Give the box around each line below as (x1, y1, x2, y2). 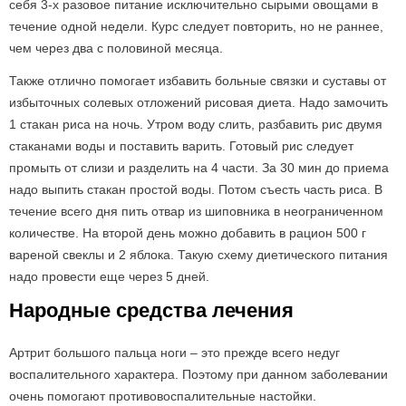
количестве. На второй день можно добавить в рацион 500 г (9, 226, 366, 240)
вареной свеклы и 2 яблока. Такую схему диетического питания (9, 247, 388, 262)
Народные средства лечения (9, 299, 294, 322)
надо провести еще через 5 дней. (9, 269, 209, 284)
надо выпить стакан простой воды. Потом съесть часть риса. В (9, 182, 382, 197)
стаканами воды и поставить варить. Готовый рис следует (9, 139, 353, 153)
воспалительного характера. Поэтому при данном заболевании (9, 367, 388, 382)
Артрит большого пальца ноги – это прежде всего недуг (9, 345, 340, 360)
